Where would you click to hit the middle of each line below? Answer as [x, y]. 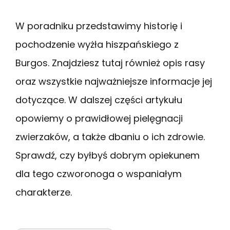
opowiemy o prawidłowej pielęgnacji [99, 118]
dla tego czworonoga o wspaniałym [99, 174]
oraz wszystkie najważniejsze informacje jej [114, 81]
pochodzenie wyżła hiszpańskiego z [97, 44]
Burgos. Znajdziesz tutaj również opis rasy [110, 63]
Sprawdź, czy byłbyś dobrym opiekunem [108, 155]
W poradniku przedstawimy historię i [99, 26]
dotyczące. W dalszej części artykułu [99, 100]
